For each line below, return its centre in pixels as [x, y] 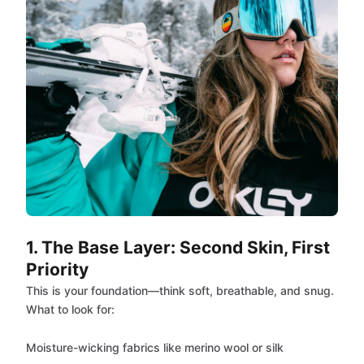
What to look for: [70, 309]
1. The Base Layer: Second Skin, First [178, 247]
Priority [57, 269]
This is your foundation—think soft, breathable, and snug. [180, 290]
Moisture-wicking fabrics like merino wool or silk [155, 347]
